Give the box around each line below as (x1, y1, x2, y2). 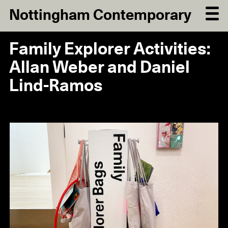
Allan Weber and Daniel (9, 60, 190, 77)
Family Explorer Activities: (9, 41, 210, 59)
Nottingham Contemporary (9, 8, 191, 23)
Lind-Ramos (9, 78, 103, 95)
